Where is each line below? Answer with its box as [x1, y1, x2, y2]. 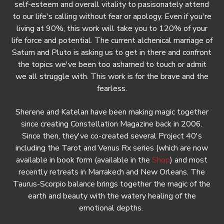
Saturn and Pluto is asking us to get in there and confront [12, 47, 212, 58]
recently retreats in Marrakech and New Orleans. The [18, 166, 205, 177]
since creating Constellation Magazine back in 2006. [21, 118, 203, 129]
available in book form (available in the [16, 154, 152, 165]
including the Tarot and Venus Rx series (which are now [15, 142, 208, 153]
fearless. [96, 83, 127, 94]
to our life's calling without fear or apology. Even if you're [12, 11, 211, 22]
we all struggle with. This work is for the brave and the [15, 71, 208, 82]
